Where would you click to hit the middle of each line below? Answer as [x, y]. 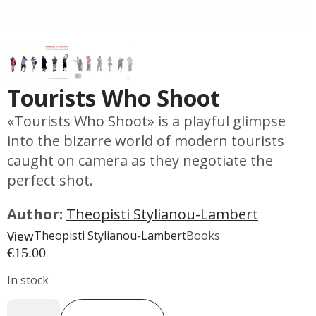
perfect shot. [50, 180]
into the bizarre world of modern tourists [146, 140]
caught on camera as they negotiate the [140, 160]
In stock [28, 280]
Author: [37, 214]
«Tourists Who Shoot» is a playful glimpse [146, 121]
